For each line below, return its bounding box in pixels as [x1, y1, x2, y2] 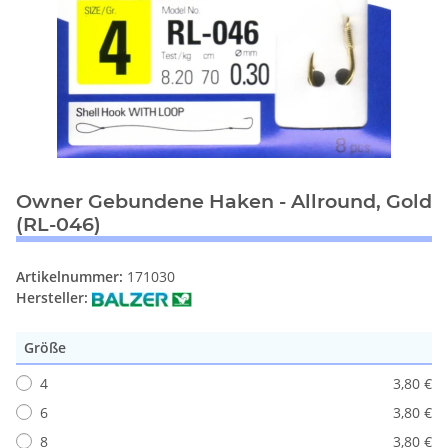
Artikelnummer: [16, 266, 127, 286]
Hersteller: [16, 287, 88, 307]
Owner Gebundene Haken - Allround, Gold [16, 188, 432, 213]
